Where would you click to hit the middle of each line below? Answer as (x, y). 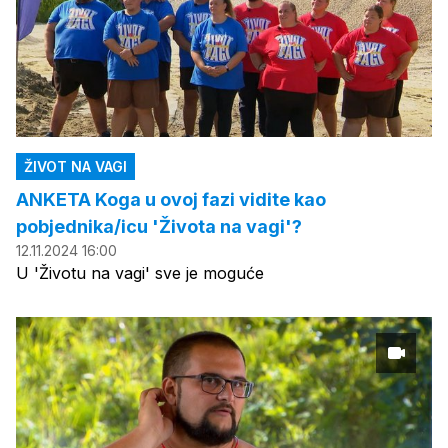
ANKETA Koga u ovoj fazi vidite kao (171, 200)
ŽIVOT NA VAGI (75, 167)
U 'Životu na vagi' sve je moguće (140, 273)
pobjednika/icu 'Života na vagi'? (159, 227)
